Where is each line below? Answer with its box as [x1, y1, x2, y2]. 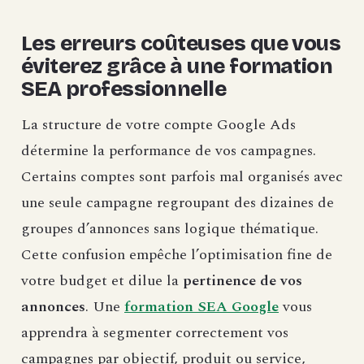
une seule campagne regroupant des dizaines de [21, 192, 334, 214]
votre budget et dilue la [21, 270, 183, 292]
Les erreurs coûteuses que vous [21, 31, 341, 57]
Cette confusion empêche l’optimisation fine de [21, 244, 332, 266]
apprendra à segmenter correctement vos [21, 322, 288, 344]
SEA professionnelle [21, 76, 227, 102]
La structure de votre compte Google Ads [21, 114, 296, 136]
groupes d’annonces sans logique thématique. [21, 218, 318, 240]
